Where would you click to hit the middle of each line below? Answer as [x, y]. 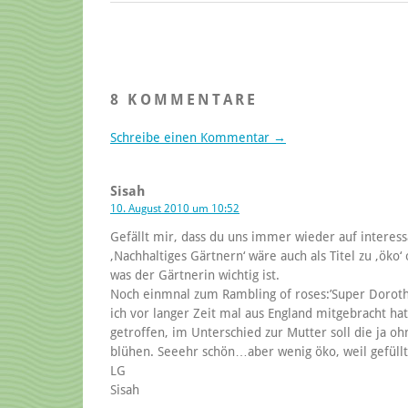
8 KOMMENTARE [184, 99]
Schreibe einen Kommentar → [198, 137]
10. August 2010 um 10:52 [175, 208]
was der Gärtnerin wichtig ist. [195, 275]
